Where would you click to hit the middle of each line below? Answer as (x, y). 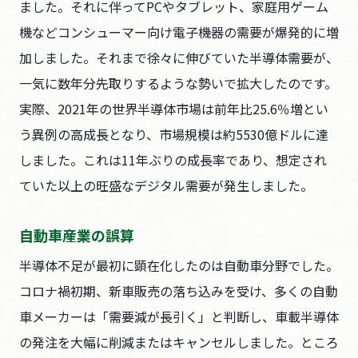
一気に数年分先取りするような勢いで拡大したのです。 (178, 83)
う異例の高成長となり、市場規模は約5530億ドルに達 (174, 134)
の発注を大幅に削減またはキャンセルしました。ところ (179, 342)
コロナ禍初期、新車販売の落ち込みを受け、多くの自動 (179, 291)
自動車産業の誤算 (77, 235)
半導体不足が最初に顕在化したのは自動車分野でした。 (179, 265)
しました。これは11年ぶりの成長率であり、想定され (173, 160)
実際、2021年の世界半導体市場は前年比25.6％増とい (174, 109)
